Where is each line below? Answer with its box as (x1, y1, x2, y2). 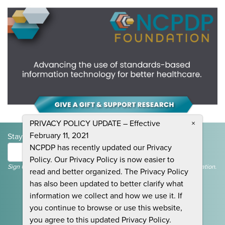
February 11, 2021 (29, 131, 88, 141)
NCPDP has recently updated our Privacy (29, 143, 172, 153)
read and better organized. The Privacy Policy (29, 167, 188, 177)
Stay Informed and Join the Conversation (8, 132, 151, 142)
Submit (163, 148, 188, 158)
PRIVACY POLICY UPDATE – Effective (29, 119, 160, 129)
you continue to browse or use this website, (29, 203, 182, 213)
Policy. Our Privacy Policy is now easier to (29, 155, 174, 165)
